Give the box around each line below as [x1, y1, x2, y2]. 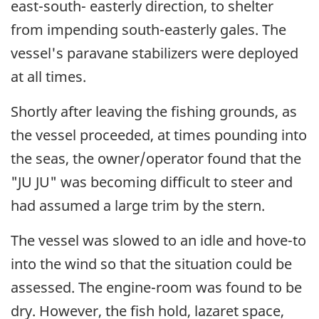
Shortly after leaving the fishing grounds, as [11, 101, 297, 121]
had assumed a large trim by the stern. [11, 195, 265, 215]
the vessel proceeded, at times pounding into [11, 125, 307, 145]
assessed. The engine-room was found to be [11, 277, 302, 297]
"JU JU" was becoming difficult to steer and [11, 172, 293, 192]
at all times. [11, 66, 86, 86]
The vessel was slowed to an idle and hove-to [11, 230, 306, 250]
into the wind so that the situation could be [11, 253, 292, 273]
